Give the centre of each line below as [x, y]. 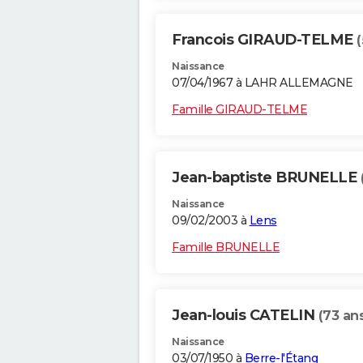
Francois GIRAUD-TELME [264, 40]
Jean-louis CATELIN [245, 316]
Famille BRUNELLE [226, 248]
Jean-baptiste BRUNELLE [266, 178]
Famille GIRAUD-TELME [239, 110]
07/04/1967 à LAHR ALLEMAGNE [263, 83]
